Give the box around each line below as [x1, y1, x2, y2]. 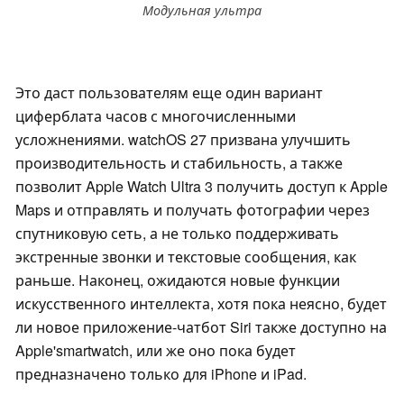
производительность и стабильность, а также [15, 151, 343, 173]
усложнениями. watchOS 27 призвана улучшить [15, 128, 351, 150]
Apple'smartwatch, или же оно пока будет [15, 339, 296, 361]
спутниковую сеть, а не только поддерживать [15, 222, 339, 243]
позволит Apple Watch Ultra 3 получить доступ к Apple [15, 175, 388, 197]
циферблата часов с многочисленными [15, 105, 296, 126]
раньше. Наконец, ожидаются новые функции [15, 269, 340, 290]
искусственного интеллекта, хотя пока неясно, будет [15, 292, 387, 314]
